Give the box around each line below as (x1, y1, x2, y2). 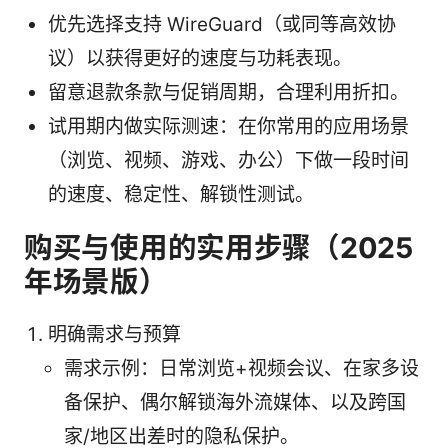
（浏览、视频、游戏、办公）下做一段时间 (48, 148, 409, 172)
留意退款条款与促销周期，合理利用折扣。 (48, 80, 409, 104)
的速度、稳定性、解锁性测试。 (48, 182, 314, 206)
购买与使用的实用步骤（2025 (24, 229, 413, 265)
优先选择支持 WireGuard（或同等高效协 (48, 12, 396, 36)
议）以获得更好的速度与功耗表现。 (48, 46, 352, 70)
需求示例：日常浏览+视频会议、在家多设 (64, 356, 419, 380)
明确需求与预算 (48, 322, 181, 346)
